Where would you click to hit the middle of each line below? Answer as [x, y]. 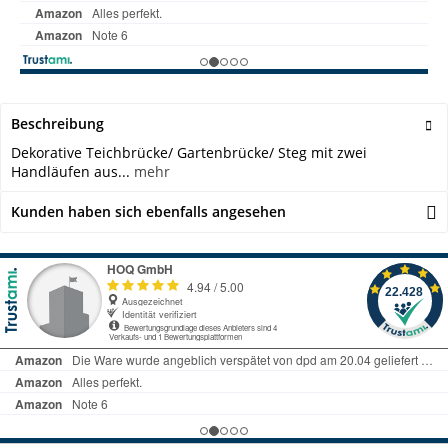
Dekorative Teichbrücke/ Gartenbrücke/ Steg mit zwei [189, 152]
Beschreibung [57, 123]
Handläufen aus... [70, 171]
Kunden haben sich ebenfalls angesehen [148, 211]
